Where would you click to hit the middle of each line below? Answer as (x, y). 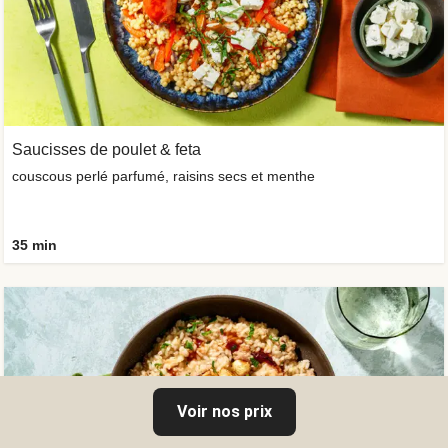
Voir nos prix (224, 411)
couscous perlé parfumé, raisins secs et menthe (163, 176)
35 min (34, 245)
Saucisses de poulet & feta (106, 149)
